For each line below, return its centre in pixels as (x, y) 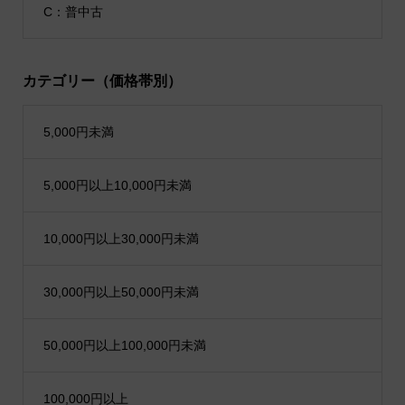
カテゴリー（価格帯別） (102, 81)
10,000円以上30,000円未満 (121, 239)
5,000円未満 (78, 132)
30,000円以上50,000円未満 (121, 292)
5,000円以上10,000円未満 (117, 186)
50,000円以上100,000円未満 (124, 346)
